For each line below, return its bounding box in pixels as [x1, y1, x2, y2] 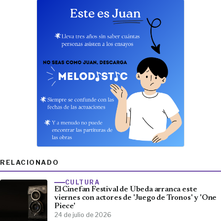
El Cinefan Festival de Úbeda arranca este [54, 186, 197, 194]
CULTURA [65, 179, 100, 186]
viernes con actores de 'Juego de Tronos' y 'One [54, 194, 217, 202]
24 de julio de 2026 [54, 211, 111, 219]
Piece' [54, 203, 75, 211]
